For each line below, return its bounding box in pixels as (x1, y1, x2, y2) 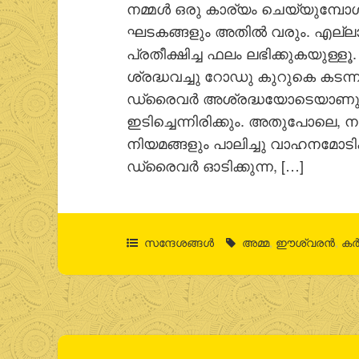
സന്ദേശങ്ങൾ (144, 233, 215, 250)
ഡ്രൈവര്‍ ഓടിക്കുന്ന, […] (127, 154, 305, 175)
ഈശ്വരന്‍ (276, 233, 336, 250)
